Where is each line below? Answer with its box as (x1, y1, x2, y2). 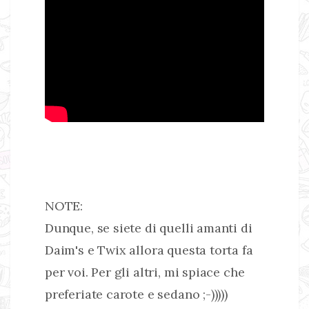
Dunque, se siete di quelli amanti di (45, 220, 252, 237)
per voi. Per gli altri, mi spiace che (45, 264, 245, 281)
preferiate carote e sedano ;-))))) (45, 286, 228, 303)
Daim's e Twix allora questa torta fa (45, 242, 253, 259)
